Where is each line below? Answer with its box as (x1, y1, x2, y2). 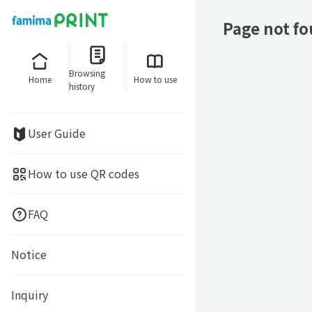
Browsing (69, 66, 105, 79)
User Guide (28, 125, 86, 141)
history (69, 79, 95, 92)
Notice (11, 246, 47, 263)
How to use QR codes (28, 165, 139, 182)
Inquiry (11, 286, 48, 303)
